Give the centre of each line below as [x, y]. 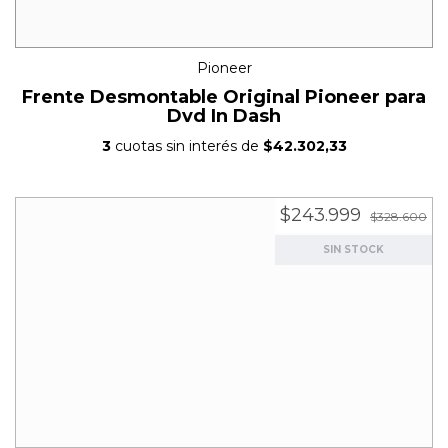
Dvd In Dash [224, 116]
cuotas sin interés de [186, 146]
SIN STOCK [353, 249]
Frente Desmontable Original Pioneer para [224, 97]
